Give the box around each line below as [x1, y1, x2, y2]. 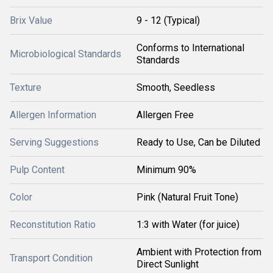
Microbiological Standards [10, 48, 121, 60]
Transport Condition [10, 252, 93, 264]
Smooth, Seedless [136, 82, 215, 93]
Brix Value [10, 15, 52, 26]
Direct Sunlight [136, 258, 199, 270]
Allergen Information [10, 109, 96, 121]
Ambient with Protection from [136, 246, 261, 258]
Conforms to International [136, 42, 244, 54]
